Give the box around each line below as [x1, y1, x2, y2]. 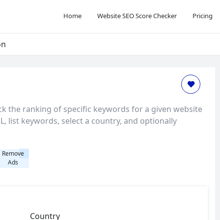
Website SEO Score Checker [97, 11, 177, 20]
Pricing [192, 11, 213, 20]
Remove [2, 149, 24, 158]
